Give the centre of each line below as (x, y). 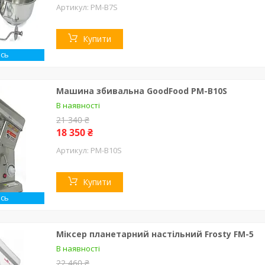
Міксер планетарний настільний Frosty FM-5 (155, 234)
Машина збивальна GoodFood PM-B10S (142, 91)
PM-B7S (104, 7)
